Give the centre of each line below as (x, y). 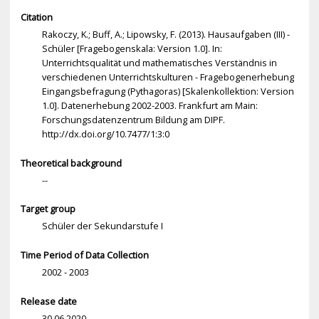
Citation (36, 17)
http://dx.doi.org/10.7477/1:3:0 (105, 134)
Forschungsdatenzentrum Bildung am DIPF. (133, 119)
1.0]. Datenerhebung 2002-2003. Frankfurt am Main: (150, 105)
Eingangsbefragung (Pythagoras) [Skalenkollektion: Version (168, 91)
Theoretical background (71, 163)
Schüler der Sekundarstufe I (102, 226)
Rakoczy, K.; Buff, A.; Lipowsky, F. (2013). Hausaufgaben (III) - (166, 34)
